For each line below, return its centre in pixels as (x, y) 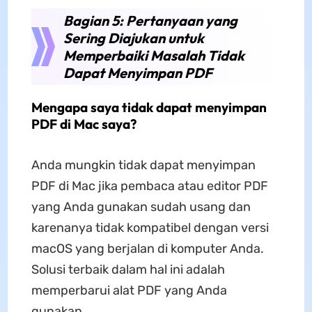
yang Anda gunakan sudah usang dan (141, 206)
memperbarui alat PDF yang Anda (129, 290)
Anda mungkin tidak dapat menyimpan (143, 165)
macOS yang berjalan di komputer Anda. (147, 248)
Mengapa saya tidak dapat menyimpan (149, 107)
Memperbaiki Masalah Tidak (154, 55)
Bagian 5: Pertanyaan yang (150, 20)
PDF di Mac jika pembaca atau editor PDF (149, 186)
